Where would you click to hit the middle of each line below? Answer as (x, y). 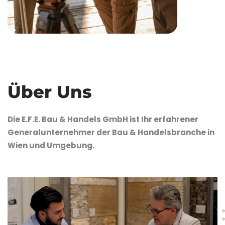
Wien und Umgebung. (51, 146)
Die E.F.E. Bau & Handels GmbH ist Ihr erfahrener (103, 120)
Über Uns (50, 92)
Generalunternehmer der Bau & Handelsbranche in (111, 133)
